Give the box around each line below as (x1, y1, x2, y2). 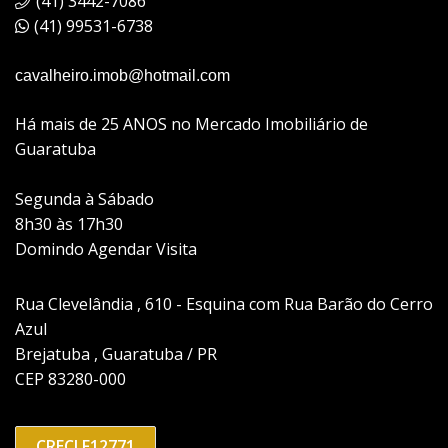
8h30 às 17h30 (15, 213, 123, 236)
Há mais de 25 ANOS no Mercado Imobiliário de (15, 113, 368, 136)
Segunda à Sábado (15, 188, 154, 211)
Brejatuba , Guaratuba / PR (15, 343, 217, 366)
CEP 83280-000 (15, 368, 126, 391)
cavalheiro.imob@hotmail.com (15, 67, 230, 85)
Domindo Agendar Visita (15, 238, 197, 261)
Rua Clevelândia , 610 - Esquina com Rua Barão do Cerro (15, 293, 433, 316)
